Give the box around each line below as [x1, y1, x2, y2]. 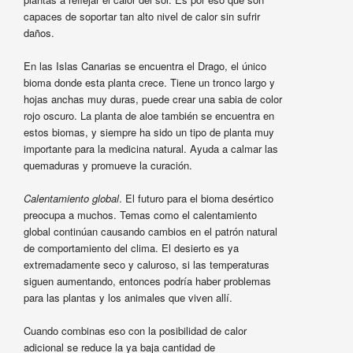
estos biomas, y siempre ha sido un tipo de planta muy [23, 124, 274, 140]
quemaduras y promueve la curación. [23, 158, 192, 173]
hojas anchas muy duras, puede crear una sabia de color [23, 91, 282, 107]
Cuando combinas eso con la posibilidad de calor [23, 323, 247, 339]
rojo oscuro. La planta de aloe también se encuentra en [23, 108, 274, 124]
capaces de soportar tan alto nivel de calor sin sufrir [23, 9, 260, 24]
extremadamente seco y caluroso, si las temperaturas [23, 257, 269, 273]
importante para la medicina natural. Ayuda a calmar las [23, 141, 278, 157]
